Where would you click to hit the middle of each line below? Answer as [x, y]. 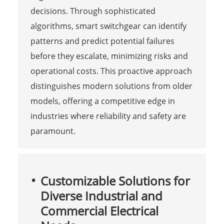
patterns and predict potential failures [102, 41]
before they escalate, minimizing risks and [109, 56]
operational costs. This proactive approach [111, 71]
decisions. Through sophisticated [93, 11]
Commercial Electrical [99, 210]
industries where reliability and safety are [108, 116]
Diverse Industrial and [101, 195]
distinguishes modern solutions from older [111, 86]
